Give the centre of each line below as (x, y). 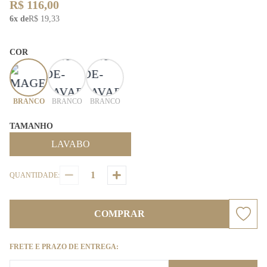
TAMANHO (31, 126)
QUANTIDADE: (35, 175)
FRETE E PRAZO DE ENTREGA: (64, 247)
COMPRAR (119, 214)
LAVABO (70, 144)
